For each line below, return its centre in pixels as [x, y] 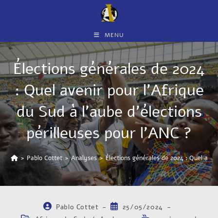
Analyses [84, 158]
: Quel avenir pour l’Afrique [109, 90]
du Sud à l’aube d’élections [109, 112]
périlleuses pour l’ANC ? [109, 133]
